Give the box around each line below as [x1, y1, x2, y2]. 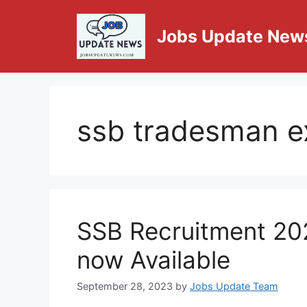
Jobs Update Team [190, 280, 278, 293]
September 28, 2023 [77, 280, 173, 293]
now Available [77, 245, 230, 275]
